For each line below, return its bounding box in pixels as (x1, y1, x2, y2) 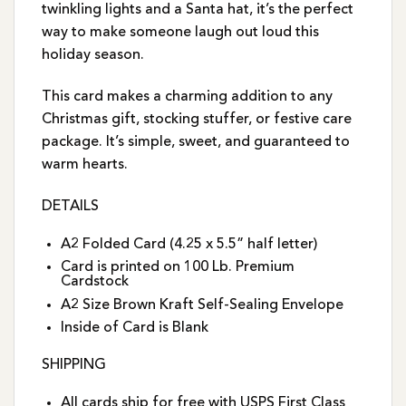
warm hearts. (42, 158, 128, 173)
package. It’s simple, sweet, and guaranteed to (42, 135, 350, 150)
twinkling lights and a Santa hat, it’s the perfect (42, 3, 353, 18)
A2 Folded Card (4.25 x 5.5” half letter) (60, 237, 317, 252)
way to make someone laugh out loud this (42, 25, 319, 41)
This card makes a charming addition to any (42, 90, 333, 105)
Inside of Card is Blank (60, 321, 208, 336)
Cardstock (60, 275, 129, 290)
